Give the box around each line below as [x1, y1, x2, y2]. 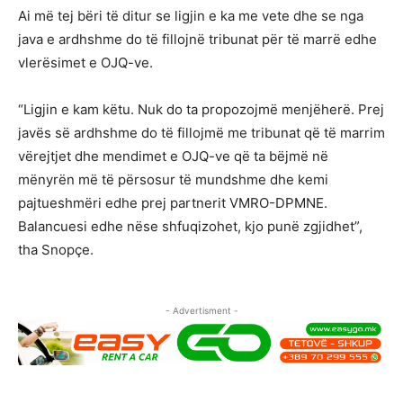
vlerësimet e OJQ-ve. [18, 53, 153, 71]
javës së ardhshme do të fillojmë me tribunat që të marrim [18, 123, 385, 141]
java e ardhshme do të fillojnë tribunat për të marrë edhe [18, 30, 377, 48]
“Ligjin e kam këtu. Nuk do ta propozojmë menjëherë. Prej [18, 100, 384, 118]
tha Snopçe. [18, 240, 94, 258]
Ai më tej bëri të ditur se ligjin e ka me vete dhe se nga [18, 6, 363, 24]
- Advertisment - [165, 304, 238, 316]
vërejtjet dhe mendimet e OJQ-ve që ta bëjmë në [18, 147, 328, 165]
